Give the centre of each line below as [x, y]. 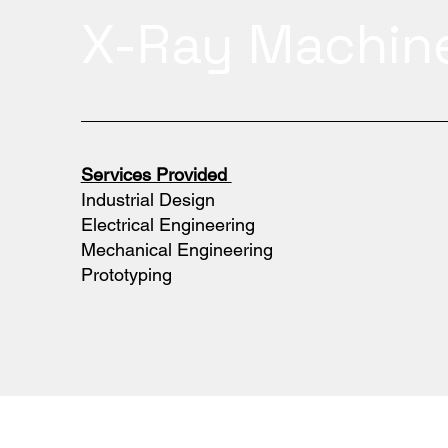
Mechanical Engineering [176, 249]
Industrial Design [147, 199]
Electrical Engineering [167, 224]
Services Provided [156, 174]
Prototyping [126, 274]
